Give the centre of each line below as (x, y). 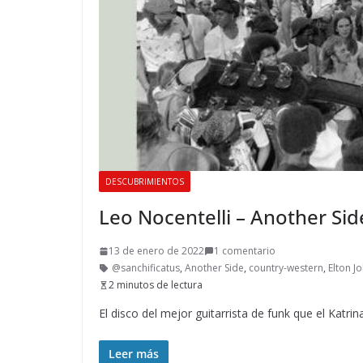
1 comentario (245, 251)
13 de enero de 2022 (156, 251)
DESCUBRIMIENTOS (145, 182)
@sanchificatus (146, 268)
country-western (286, 268)
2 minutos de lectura (156, 285)
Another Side (214, 268)
